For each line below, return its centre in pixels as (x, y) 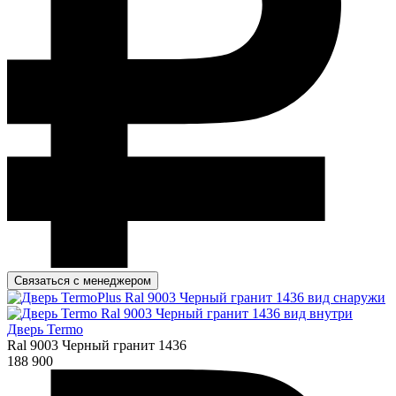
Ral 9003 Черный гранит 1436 (97, 345)
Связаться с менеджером (83, 280)
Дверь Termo (45, 329)
